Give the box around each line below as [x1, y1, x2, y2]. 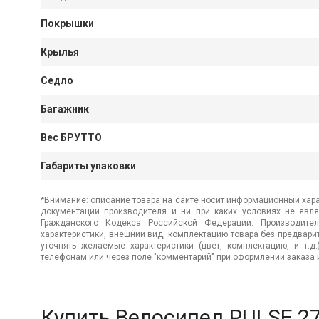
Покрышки [41, 18, 94, 30]
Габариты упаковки [41, 160, 136, 172]
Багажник [41, 103, 89, 115]
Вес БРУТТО [41, 132, 102, 144]
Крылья [41, 46, 79, 58]
